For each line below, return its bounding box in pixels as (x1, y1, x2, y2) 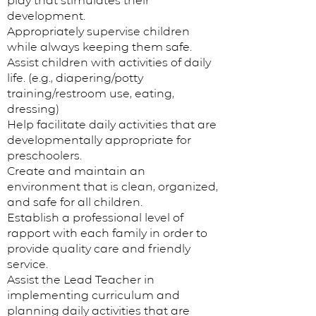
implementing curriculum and (7, 288, 180, 302)
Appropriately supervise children (7, 25, 190, 38)
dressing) (7, 102, 62, 116)
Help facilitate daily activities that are (7, 118, 217, 131)
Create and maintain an (7, 164, 145, 178)
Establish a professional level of (7, 211, 183, 224)
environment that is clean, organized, (7, 180, 218, 193)
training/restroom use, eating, (7, 87, 174, 100)
